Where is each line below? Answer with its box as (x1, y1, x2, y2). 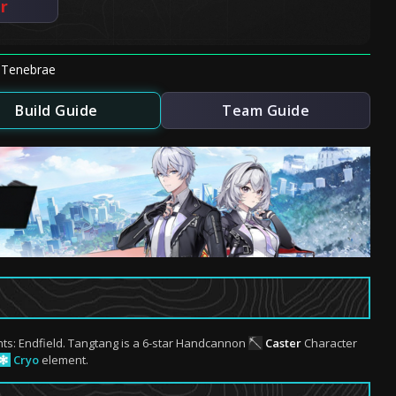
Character (301, 335, 357, 351)
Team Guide (222, 101, 310, 120)
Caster (265, 335, 301, 351)
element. (39, 352, 88, 368)
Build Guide (15, 101, 98, 120)
